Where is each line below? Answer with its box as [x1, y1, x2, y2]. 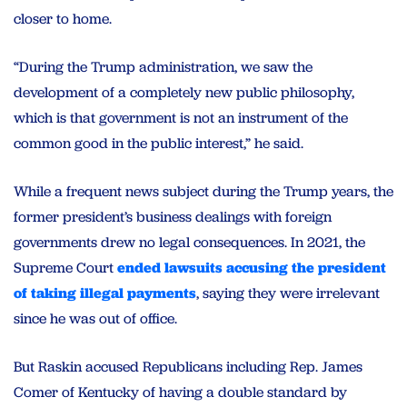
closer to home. [14, 8, 112, 28]
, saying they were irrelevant [196, 283, 380, 303]
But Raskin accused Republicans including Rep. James [14, 356, 362, 376]
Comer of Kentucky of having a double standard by [14, 382, 347, 402]
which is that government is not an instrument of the [14, 107, 348, 127]
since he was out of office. [14, 308, 177, 328]
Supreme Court [14, 257, 117, 277]
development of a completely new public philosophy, [14, 82, 354, 102]
